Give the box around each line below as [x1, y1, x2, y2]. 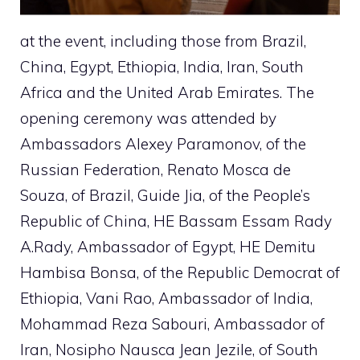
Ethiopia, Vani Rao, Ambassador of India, [20, 288, 313, 308]
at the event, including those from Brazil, [20, 31, 306, 51]
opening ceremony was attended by [20, 108, 276, 128]
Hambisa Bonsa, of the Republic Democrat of [20, 262, 340, 282]
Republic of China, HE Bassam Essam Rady [20, 211, 332, 231]
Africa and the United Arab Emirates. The [20, 82, 314, 102]
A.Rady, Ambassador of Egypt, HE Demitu [20, 236, 316, 256]
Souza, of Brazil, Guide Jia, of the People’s [20, 185, 310, 205]
